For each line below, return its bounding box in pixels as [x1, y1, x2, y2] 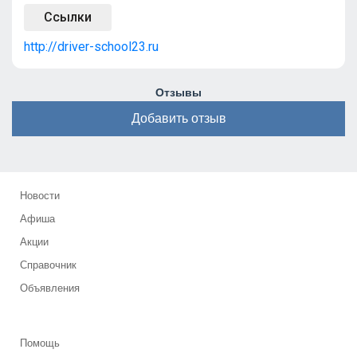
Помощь [20, 337, 60, 349]
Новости [20, 190, 60, 202]
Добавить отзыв [131, 112, 226, 125]
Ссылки [44, 10, 92, 25]
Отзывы [155, 86, 202, 99]
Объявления [20, 282, 80, 294]
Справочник [20, 259, 76, 271]
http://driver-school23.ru [24, 39, 159, 54]
